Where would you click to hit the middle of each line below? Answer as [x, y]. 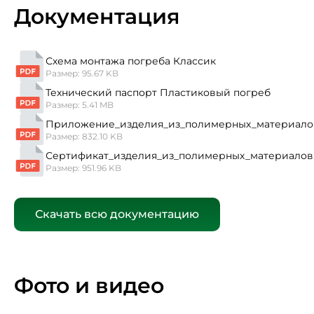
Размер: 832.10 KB [84, 136]
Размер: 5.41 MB [80, 104]
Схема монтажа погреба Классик [131, 61]
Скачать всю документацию [117, 214]
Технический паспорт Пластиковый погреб [158, 92]
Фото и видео [89, 286]
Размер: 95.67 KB [82, 73]
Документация [97, 17]
